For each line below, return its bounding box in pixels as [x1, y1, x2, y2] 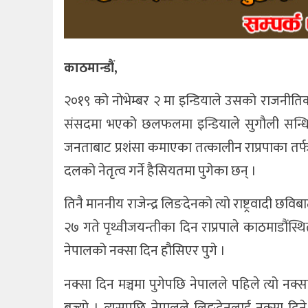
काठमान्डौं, [64, 56, 118, 80]
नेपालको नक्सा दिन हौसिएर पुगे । [64, 239, 226, 263]
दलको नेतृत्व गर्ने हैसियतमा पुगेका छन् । [64, 159, 257, 184]
